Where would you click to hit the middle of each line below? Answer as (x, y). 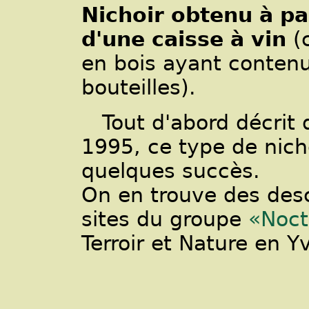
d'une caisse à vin (184, 39)
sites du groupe (165, 219)
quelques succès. (171, 170)
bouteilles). (139, 87)
